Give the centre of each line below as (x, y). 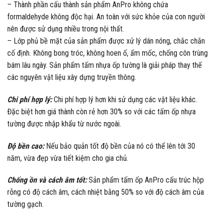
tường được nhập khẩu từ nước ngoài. (64, 124)
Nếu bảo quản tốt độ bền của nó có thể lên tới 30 (120, 146)
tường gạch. (25, 204)
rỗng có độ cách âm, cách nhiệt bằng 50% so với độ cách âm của (106, 192)
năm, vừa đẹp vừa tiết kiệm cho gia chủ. (68, 158)
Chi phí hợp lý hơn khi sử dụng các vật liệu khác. (124, 99)
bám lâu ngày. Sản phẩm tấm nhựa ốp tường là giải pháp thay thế (105, 65)
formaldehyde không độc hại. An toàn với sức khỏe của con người (106, 16)
